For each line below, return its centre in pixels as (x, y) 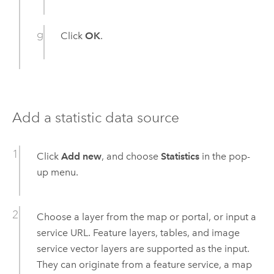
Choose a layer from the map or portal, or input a (146, 217)
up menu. (57, 172)
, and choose (131, 156)
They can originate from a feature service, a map (144, 264)
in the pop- (224, 156)
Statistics (180, 156)
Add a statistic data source (95, 117)
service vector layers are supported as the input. (143, 248)
